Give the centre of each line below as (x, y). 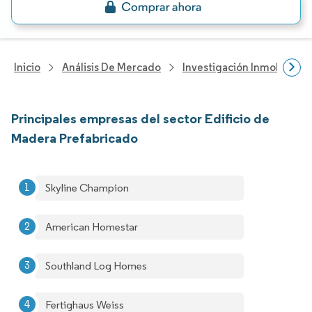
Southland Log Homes (96, 266)
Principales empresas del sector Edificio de (140, 118)
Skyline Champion (87, 188)
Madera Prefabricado (75, 138)
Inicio (27, 67)
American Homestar (92, 227)
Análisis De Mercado (111, 67)
